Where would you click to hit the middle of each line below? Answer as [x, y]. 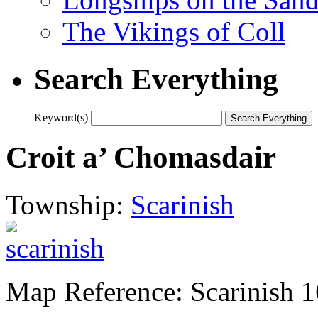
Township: [68, 204]
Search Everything [156, 79]
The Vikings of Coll [174, 31]
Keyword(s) [61, 117]
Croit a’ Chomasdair [141, 157]
